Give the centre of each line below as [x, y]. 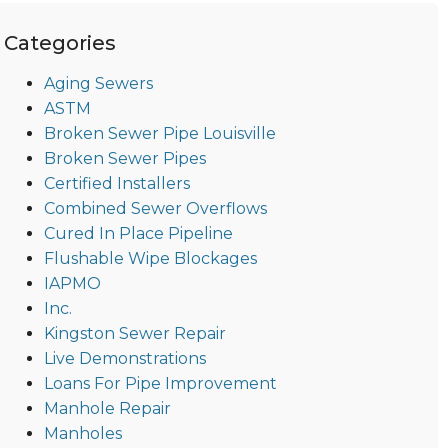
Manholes [82, 434]
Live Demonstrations [124, 359]
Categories [59, 43]
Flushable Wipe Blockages [150, 259]
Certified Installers [116, 184]
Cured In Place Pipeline [138, 234]
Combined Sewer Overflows [155, 209]
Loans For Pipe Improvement [160, 384]
